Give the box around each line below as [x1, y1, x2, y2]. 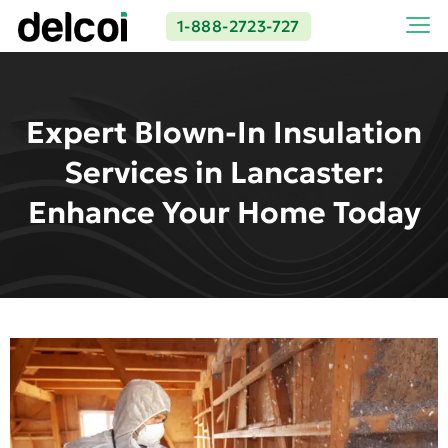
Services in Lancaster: [64, 154, 384, 191]
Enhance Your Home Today [27, 194, 421, 231]
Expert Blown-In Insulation [26, 114, 422, 151]
